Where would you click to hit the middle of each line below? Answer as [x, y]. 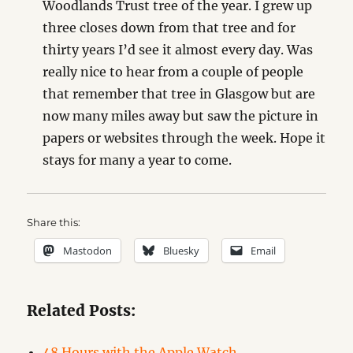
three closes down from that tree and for [169, 28]
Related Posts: [82, 310]
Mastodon [88, 251]
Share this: [54, 222]
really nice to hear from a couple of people [173, 72]
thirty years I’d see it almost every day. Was [178, 50]
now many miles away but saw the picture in [181, 116]
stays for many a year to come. [137, 160]
